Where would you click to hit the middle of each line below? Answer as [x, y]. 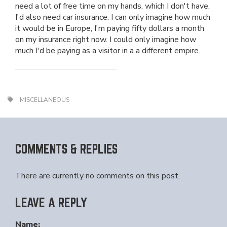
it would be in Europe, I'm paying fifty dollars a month [110, 28]
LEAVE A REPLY [51, 202]
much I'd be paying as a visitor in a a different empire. [108, 51]
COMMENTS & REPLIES [66, 149]
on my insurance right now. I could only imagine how [106, 40]
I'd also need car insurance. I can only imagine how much [113, 17]
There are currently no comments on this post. [98, 176]
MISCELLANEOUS [45, 100]
